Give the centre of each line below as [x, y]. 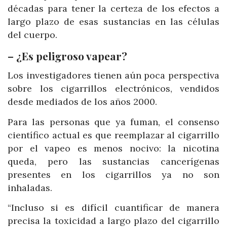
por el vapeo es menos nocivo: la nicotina [113, 148]
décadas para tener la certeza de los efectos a [113, 9]
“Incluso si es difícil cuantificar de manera [113, 208]
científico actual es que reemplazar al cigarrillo [113, 135]
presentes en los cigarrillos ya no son [113, 174]
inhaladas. [30, 187]
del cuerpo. [32, 35]
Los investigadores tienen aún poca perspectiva [113, 75]
